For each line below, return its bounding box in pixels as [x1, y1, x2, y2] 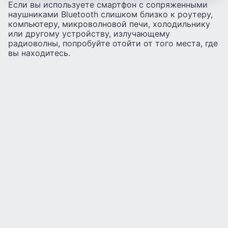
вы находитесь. [8, 48, 70, 59]
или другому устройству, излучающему [8, 28, 170, 39]
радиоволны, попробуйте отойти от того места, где [8, 38, 218, 49]
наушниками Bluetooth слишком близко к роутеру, [8, 9, 213, 20]
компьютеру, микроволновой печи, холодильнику [8, 19, 210, 30]
